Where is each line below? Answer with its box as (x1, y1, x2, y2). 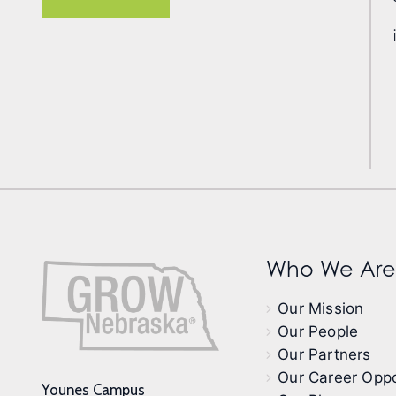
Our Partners (278, 345, 371, 363)
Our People (278, 322, 359, 340)
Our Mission (278, 299, 364, 317)
